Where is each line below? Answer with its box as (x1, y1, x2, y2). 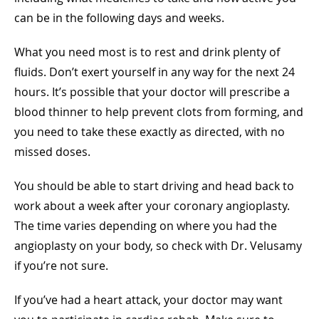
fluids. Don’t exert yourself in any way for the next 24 (14, 63, 295, 80)
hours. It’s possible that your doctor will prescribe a (14, 83, 290, 100)
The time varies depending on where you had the (14, 217, 277, 234)
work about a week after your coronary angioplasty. (14, 197, 290, 214)
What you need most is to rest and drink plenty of (14, 43, 280, 60)
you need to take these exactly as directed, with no (14, 123, 285, 140)
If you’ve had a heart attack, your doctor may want (14, 291, 283, 308)
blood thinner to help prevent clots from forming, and (14, 103, 303, 120)
